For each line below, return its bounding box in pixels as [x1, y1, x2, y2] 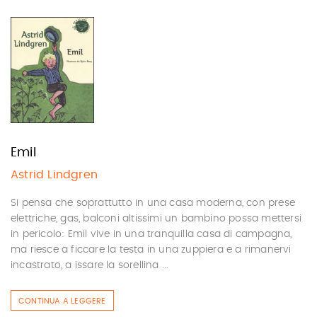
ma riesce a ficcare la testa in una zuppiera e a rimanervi [11, 245, 292, 255]
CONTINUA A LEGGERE [18, 297, 106, 305]
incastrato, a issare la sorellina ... [11, 260, 169, 270]
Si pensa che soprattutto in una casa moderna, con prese [11, 198, 296, 208]
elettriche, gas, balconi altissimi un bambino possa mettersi [11, 214, 302, 224]
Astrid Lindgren [11, 169, 98, 180]
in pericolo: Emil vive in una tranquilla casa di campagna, [11, 229, 292, 239]
